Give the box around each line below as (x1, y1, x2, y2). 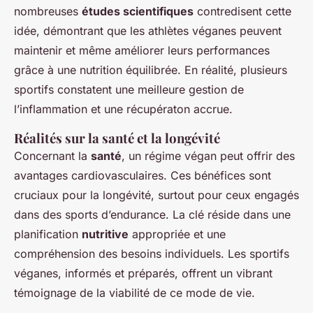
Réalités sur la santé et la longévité (14, 129, 220, 147)
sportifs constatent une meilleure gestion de (14, 82, 244, 96)
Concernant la (14, 148, 91, 163)
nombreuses (14, 3, 82, 18)
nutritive (82, 226, 129, 241)
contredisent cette (194, 3, 291, 18)
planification (14, 226, 82, 241)
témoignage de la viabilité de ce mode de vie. (14, 285, 255, 300)
